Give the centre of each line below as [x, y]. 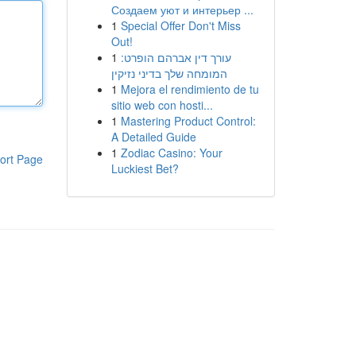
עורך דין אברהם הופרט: [176, 57]
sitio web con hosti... [162, 105]
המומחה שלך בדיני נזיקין [169, 73]
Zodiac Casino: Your [171, 153]
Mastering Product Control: [188, 121]
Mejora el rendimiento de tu [190, 89]
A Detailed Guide [153, 137]
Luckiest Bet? [145, 168]
